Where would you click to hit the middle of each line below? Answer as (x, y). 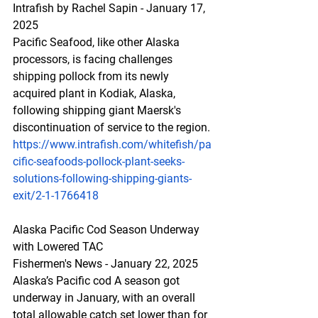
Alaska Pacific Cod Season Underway (108, 230)
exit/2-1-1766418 (56, 196)
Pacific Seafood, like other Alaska (98, 42)
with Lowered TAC (58, 247)
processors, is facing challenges (94, 59)
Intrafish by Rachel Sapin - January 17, (110, 8)
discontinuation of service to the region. (111, 127)
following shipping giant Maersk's (98, 110)
